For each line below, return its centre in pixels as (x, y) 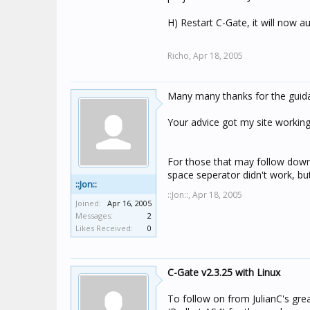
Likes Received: (104, 228)
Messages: (94, 216)
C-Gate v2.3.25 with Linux (224, 272)
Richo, (179, 56)
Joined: (88, 203)
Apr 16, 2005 (129, 203)
